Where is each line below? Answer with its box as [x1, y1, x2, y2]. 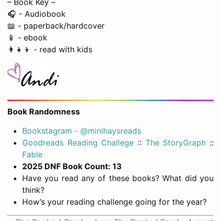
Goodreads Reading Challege [22, 138, 134, 148]
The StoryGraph [145, 138, 206, 148]
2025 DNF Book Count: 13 [22, 161, 122, 172]
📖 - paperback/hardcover [7, 21, 105, 31]
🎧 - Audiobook [7, 9, 66, 19]
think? [22, 185, 44, 195]
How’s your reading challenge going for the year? [22, 197, 207, 207]
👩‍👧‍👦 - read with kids [7, 44, 92, 55]
